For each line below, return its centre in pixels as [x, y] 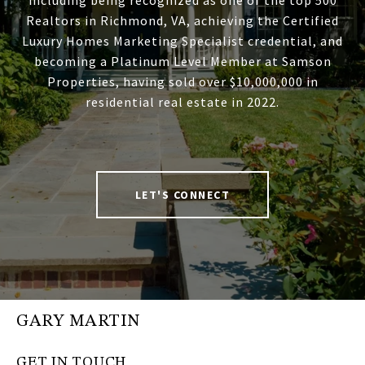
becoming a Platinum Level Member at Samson [182, 62]
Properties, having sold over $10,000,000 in [182, 82]
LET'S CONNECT [182, 195]
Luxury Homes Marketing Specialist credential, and [182, 41]
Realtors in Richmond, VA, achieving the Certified [182, 21]
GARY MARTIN [78, 322]
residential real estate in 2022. [182, 102]
